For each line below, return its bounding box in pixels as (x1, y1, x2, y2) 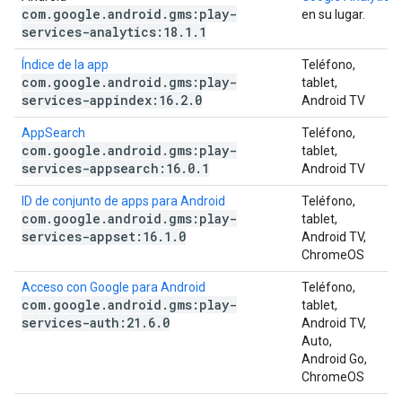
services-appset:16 (22, 228, 157, 245)
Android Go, (301, 352, 367, 366)
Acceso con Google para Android (22, 280, 205, 294)
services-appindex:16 (22, 92, 173, 109)
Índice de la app (22, 57, 109, 72)
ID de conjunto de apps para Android (22, 194, 225, 208)
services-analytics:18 (22, 23, 178, 40)
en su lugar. (301, 7, 365, 22)
